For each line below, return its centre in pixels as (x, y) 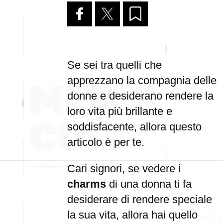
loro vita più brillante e (120, 111)
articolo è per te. (106, 142)
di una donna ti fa (149, 184)
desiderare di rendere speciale (140, 199)
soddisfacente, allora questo (134, 127)
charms (87, 184)
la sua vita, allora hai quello (132, 215)
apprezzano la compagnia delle (142, 80)
